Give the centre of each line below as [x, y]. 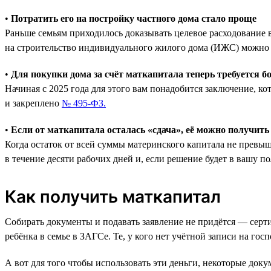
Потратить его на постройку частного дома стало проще [134, 18]
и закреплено [33, 103]
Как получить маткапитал [113, 196]
